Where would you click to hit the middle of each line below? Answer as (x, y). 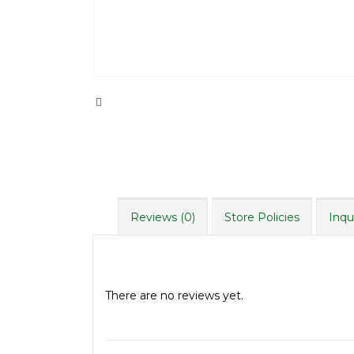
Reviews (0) (163, 217)
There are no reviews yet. (174, 296)
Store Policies (262, 217)
